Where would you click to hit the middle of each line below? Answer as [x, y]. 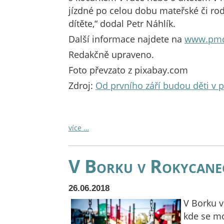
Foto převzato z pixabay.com [128, 70]
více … [79, 128]
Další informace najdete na [126, 39]
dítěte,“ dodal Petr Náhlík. [122, 23]
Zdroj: [82, 85]
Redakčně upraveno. [111, 54]
